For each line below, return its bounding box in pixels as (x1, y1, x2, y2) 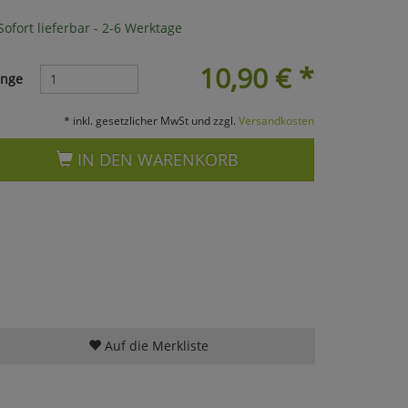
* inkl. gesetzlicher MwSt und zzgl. (63, 112, 239, 127)
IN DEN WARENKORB (73, 148, 240, 170)
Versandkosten (238, 112, 314, 127)
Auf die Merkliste (100, 336, 209, 354)
